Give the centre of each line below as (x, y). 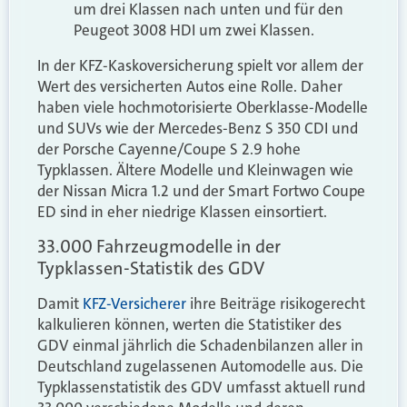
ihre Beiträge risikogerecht (276, 304)
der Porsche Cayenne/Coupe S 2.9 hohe (169, 149)
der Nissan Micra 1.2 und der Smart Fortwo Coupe (201, 190)
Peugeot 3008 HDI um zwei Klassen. (194, 30)
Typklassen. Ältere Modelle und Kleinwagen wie (195, 169)
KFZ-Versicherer (134, 304)
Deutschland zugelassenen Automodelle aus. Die (200, 367)
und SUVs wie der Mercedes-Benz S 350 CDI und (198, 128)
